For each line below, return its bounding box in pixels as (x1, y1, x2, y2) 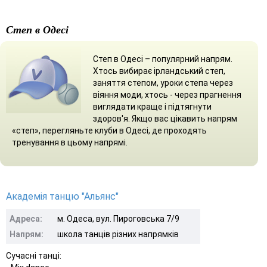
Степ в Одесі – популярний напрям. (93, 54, 232, 64)
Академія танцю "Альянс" (6, 190, 119, 202)
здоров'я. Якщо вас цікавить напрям (93, 113, 237, 123)
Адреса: (10, 213, 42, 223)
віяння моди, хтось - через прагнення (93, 89, 241, 100)
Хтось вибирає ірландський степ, (93, 66, 225, 76)
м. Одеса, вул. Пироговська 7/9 (57, 213, 179, 223)
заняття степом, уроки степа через (93, 77, 233, 88)
